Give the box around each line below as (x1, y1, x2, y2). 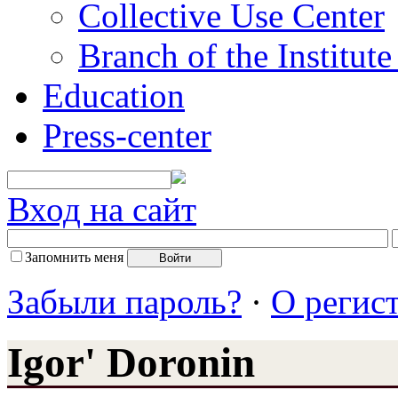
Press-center (43, 115, 211, 155)
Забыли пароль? (7, 282, 242, 321)
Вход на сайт (7, 189, 196, 228)
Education (43, 76, 185, 115)
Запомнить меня (25, 249, 123, 265)
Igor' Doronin (7, 339, 255, 386)
